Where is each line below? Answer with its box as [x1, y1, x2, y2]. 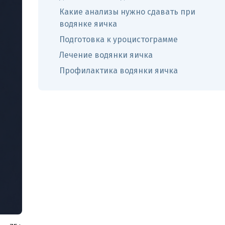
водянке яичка [59, 19, 117, 29]
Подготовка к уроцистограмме [59, 35, 178, 44]
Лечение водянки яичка [59, 50, 153, 60]
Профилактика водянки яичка [59, 66, 178, 75]
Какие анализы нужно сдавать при [59, 7, 195, 17]
